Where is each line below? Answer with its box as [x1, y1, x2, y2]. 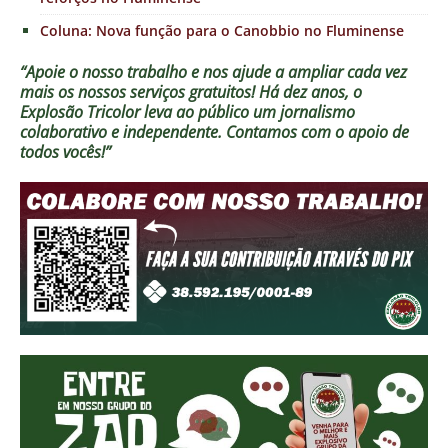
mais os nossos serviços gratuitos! [20, 80, 259, 103]
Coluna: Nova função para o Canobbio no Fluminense [40, 20, 404, 40]
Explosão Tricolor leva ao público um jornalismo [20, 100, 355, 123]
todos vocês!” [20, 140, 111, 163]
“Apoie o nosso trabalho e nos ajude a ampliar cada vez [20, 60, 407, 83]
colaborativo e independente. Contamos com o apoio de [20, 120, 409, 143]
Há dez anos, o [259, 80, 362, 103]
